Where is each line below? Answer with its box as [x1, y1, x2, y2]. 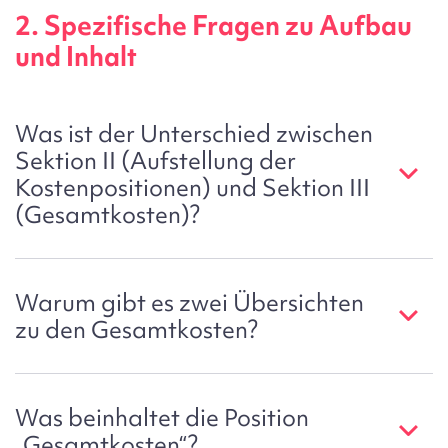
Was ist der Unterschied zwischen [15, 117, 373, 149]
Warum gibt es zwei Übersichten [15, 286, 364, 318]
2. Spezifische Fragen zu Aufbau [15, 7, 412, 44]
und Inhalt [15, 38, 137, 75]
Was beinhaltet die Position [15, 401, 309, 433]
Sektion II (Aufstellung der [15, 144, 296, 176]
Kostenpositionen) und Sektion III [15, 171, 370, 203]
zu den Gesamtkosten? [15, 313, 258, 345]
